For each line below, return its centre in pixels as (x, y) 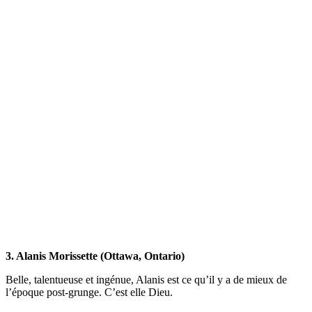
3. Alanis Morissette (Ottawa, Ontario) (95, 256)
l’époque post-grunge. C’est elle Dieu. (89, 292)
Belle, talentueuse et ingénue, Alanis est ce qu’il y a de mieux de (146, 279)
